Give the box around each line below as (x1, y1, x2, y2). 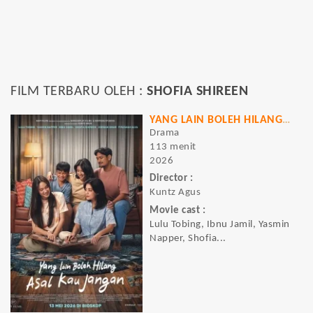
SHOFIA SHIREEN (147, 85, 248, 99)
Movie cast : (150, 205, 205, 216)
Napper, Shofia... (150, 233, 226, 244)
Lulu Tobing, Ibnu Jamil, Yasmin (150, 219, 290, 230)
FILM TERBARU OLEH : (10, 85, 147, 99)
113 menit (150, 142, 196, 152)
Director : (150, 173, 193, 184)
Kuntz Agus (150, 187, 201, 198)
